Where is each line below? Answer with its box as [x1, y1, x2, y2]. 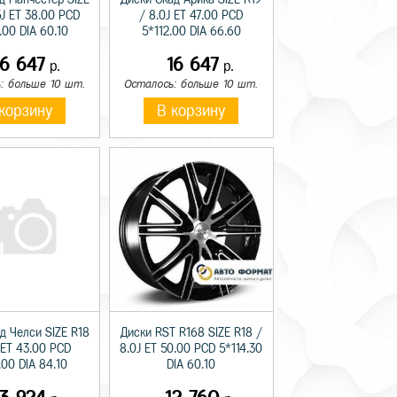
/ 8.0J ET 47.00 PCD [139, 8, 244, 22]
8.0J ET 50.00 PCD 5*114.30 [120, 341, 263, 355]
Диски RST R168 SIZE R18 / [120, 325, 262, 339]
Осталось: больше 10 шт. [124, 77, 259, 90]
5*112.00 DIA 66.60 [141, 24, 241, 38]
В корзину [157, 102, 226, 119]
